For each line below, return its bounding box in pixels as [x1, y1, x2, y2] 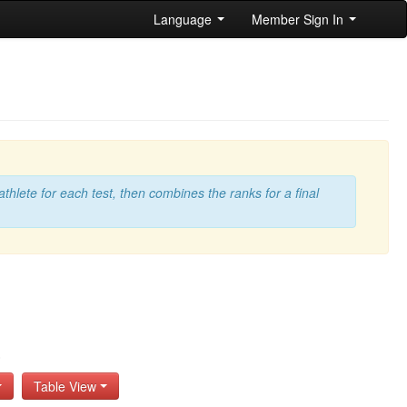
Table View [34, 377, 101, 395]
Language [154, 10, 215, 28]
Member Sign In [252, 10, 347, 28]
